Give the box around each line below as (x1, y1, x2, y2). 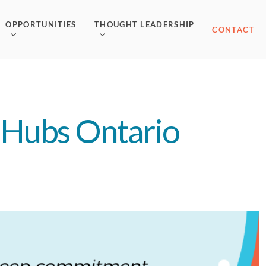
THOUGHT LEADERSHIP (94, 19, 195, 29)
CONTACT (212, 25, 255, 34)
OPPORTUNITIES (5, 19, 77, 29)
